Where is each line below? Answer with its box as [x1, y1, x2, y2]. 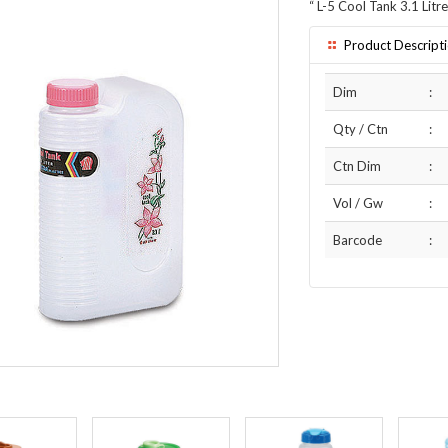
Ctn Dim [333, 158, 381, 174]
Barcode [333, 232, 382, 248]
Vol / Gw [333, 195, 383, 211]
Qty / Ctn [333, 121, 388, 137]
